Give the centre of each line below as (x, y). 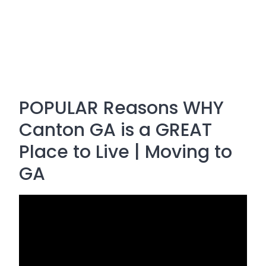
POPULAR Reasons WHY (121, 108)
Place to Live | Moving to (126, 152)
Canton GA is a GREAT (115, 130)
